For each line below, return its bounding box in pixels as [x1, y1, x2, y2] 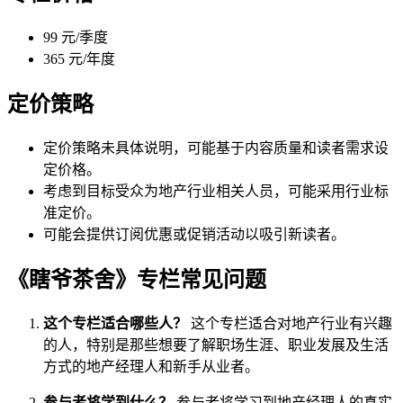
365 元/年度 [43, 51, 115, 67]
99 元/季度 [43, 30, 108, 46]
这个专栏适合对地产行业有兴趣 [187, 315, 392, 331]
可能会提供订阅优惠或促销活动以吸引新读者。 [43, 227, 345, 243]
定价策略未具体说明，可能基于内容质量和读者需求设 [43, 140, 389, 157]
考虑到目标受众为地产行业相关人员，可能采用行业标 [43, 184, 389, 200]
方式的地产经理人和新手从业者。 [43, 358, 259, 374]
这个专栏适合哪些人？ [43, 315, 187, 331]
